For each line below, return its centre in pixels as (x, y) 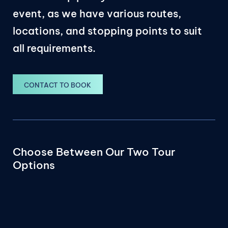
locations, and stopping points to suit (107, 31)
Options (34, 165)
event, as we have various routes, (97, 14)
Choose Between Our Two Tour (94, 152)
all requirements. (54, 48)
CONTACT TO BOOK (58, 85)
